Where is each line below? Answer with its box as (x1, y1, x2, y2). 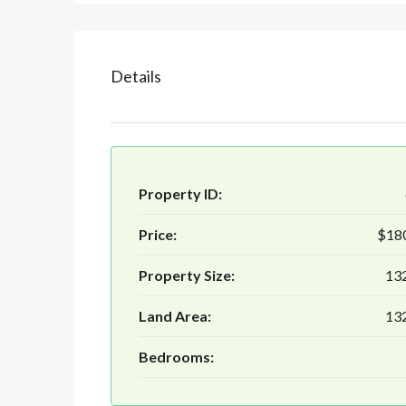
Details (111, 66, 161, 87)
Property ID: (139, 185, 222, 203)
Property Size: (139, 266, 235, 285)
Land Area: (139, 307, 211, 325)
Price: (139, 226, 177, 244)
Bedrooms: (139, 348, 214, 366)
